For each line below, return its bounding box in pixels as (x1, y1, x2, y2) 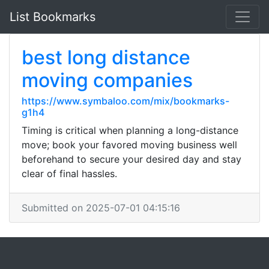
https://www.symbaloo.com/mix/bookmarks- (22, 95, 229, 107)
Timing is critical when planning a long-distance (22, 124, 238, 136)
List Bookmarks (10, 10, 95, 24)
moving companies (22, 68, 193, 92)
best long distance (22, 46, 190, 69)
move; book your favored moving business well (22, 139, 237, 151)
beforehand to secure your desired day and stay (22, 153, 241, 165)
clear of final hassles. (22, 168, 117, 180)
